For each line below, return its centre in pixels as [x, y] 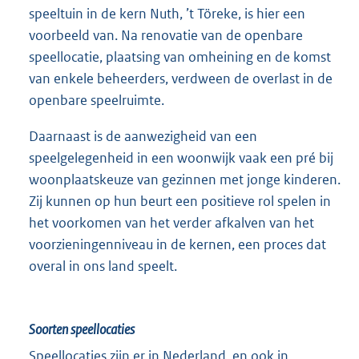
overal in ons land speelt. [103, 266]
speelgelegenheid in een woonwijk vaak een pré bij [181, 157]
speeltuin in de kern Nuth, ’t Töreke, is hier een [167, 13]
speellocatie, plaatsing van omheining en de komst [180, 56]
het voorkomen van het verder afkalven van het [171, 222]
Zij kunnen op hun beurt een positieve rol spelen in [180, 201]
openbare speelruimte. [97, 100]
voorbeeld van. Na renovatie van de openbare [166, 35]
